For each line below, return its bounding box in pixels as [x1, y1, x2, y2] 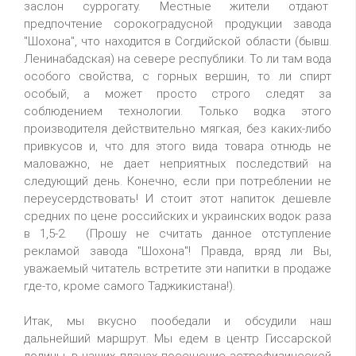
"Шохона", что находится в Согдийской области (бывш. [24, 34, 331, 48]
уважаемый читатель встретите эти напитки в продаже [24, 261, 331, 276]
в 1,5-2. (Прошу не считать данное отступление [24, 226, 331, 241]
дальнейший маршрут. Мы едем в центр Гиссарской [24, 331, 331, 346]
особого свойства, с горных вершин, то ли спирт [24, 69, 331, 83]
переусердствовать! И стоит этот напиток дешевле [24, 192, 331, 206]
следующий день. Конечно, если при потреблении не [24, 174, 331, 188]
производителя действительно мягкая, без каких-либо [24, 122, 331, 136]
